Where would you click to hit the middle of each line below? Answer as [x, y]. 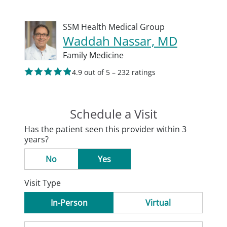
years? [36, 139]
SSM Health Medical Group [114, 27]
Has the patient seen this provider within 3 [105, 129]
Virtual [158, 203]
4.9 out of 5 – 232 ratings [114, 72]
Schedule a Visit [113, 114]
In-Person [69, 203]
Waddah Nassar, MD [120, 41]
